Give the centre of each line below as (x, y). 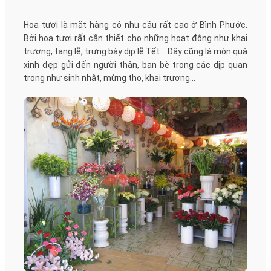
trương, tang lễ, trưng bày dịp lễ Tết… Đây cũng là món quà (135, 51)
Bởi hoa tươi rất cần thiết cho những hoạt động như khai (135, 38)
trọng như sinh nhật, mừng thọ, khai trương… (109, 78)
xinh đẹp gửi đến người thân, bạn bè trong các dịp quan (135, 64)
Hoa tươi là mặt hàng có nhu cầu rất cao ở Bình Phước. (135, 24)
